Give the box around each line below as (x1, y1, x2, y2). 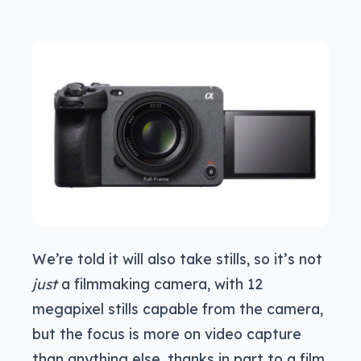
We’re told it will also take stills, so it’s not (32, 250, 322, 268)
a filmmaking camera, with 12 (57, 275, 263, 293)
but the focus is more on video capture (32, 325, 301, 343)
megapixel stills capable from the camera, (32, 300, 323, 318)
